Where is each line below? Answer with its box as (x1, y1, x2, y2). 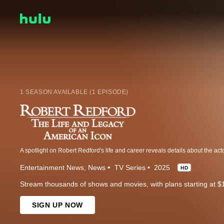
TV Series (114, 163, 145, 171)
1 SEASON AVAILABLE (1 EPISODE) (20, 88, 128, 95)
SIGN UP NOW (32, 200, 83, 209)
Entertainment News (20, 163, 84, 171)
